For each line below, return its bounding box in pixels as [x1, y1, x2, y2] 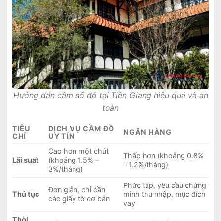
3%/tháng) [48, 165, 83, 174]
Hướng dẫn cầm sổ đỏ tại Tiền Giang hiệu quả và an [13, 90, 208, 101]
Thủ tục [12, 190, 39, 199]
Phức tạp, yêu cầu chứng [123, 181, 207, 190]
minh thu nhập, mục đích [123, 190, 206, 199]
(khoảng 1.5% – [48, 156, 99, 165]
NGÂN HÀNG [123, 128, 172, 137]
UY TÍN [48, 132, 75, 141]
